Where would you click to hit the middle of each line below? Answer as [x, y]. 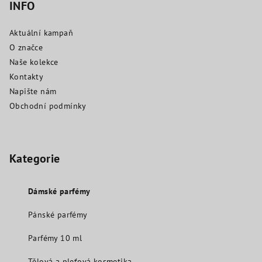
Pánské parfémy [58, 215]
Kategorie [35, 158]
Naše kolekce [34, 62]
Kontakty [27, 77]
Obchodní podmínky [48, 106]
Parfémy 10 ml [55, 238]
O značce [26, 47]
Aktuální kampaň [41, 33]
